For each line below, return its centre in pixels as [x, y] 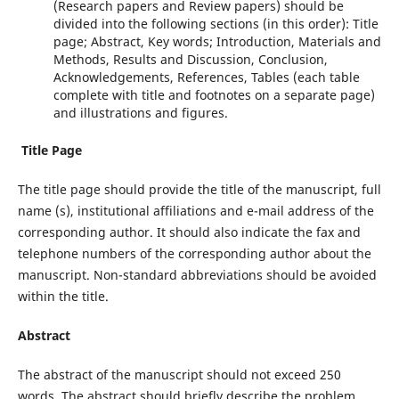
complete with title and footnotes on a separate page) [214, 95]
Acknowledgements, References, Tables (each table [206, 77]
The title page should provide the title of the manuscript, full [199, 190]
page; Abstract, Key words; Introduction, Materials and [217, 42]
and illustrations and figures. [140, 113]
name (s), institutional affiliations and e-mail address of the [195, 211]
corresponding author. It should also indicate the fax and [189, 232]
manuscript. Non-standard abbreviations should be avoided [197, 275]
